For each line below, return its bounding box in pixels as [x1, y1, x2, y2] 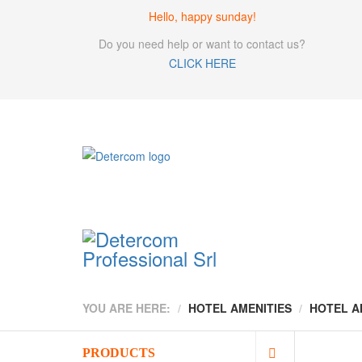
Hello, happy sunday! [148, 8, 256, 24]
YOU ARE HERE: [82, 300, 170, 316]
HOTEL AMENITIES [188, 300, 292, 316]
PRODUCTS [82, 346, 155, 360]
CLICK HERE [168, 55, 236, 71]
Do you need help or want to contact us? [99, 36, 305, 52]
